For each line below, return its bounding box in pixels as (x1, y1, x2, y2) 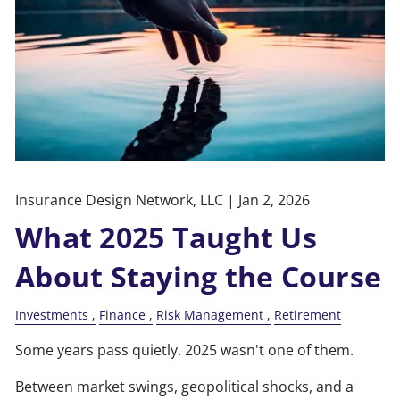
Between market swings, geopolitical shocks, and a (15, 377, 354, 397)
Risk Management (156, 306, 264, 324)
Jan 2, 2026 (238, 190, 311, 211)
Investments (15, 306, 89, 324)
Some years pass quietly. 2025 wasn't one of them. (15, 340, 354, 361)
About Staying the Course (15, 257, 382, 296)
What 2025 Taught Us (15, 218, 317, 257)
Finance (99, 306, 146, 324)
